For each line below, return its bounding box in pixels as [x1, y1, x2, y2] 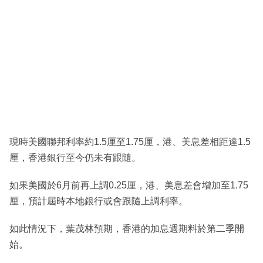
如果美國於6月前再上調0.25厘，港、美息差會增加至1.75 [9, 180, 248, 190]
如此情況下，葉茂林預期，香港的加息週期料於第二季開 [9, 223, 244, 234]
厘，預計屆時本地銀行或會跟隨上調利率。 [9, 195, 188, 206]
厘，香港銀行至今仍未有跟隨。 [9, 152, 141, 163]
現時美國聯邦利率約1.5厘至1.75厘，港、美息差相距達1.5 [9, 136, 251, 147]
